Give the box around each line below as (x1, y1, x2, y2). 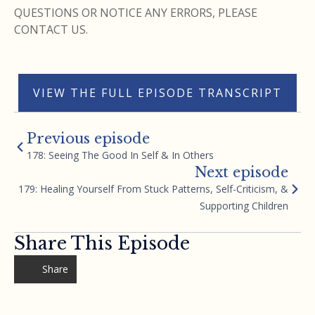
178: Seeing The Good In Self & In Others (27, 148, 214, 162)
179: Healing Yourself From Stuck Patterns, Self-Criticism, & (18, 181, 288, 195)
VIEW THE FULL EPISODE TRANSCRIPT (33, 84, 282, 101)
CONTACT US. (14, 21, 88, 37)
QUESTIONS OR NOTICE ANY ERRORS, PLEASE (14, 4, 257, 20)
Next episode (195, 163, 288, 181)
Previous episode (27, 129, 150, 147)
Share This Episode (14, 232, 190, 255)
